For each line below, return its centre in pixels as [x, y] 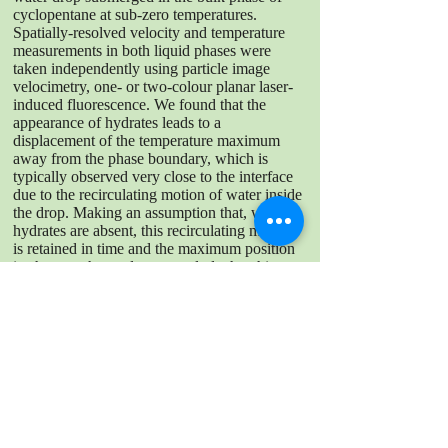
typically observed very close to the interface [153, 176]
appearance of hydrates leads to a [117, 122]
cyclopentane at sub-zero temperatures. [135, 14]
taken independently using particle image [141, 68]
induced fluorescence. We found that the [139, 104]
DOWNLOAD [159, 388]
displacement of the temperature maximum [146, 140]
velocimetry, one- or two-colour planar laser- [153, 86]
